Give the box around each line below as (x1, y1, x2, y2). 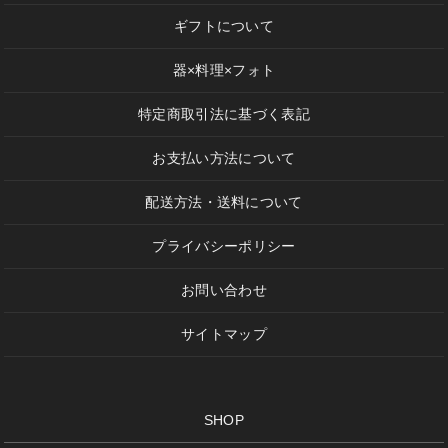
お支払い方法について (152, 150, 296, 167)
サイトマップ (181, 326, 267, 343)
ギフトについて (173, 18, 275, 35)
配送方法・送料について (145, 194, 303, 211)
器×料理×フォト (172, 62, 276, 79)
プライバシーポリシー (152, 238, 296, 255)
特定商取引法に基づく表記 (138, 106, 310, 123)
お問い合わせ (181, 282, 267, 299)
